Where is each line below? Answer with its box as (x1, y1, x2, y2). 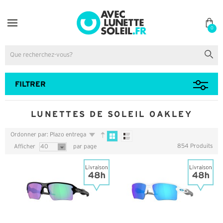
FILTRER (15, 80, 46, 89)
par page (72, 144, 97, 150)
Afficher (14, 144, 35, 150)
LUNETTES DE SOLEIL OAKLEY (30, 110, 193, 119)
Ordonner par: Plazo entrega (10, 132, 86, 138)
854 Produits (177, 143, 213, 149)
